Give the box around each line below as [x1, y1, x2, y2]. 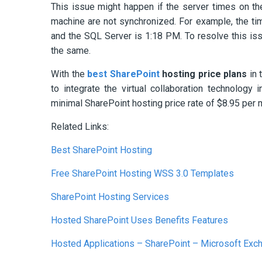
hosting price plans [162, 68, 247, 80]
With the [51, 68, 88, 80]
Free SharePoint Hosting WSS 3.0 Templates [51, 167, 234, 179]
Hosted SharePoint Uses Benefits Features [51, 214, 228, 226]
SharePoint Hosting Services [51, 191, 169, 202]
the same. [51, 44, 91, 56]
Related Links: [51, 120, 109, 132]
